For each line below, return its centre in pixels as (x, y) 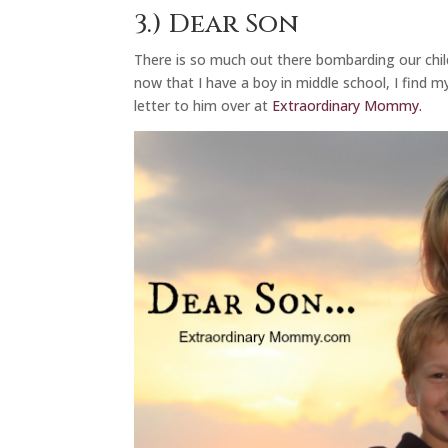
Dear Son (234, 25)
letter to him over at (203, 106)
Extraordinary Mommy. (347, 106)
